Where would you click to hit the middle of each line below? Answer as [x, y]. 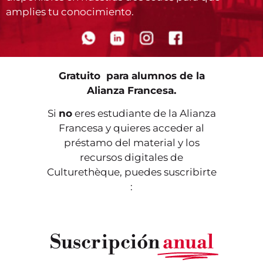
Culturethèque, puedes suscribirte [131, 172]
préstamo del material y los [131, 143]
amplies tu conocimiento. [70, 11]
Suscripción [104, 242]
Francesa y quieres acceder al [131, 128]
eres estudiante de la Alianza [144, 114]
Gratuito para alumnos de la [131, 76]
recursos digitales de [131, 158]
